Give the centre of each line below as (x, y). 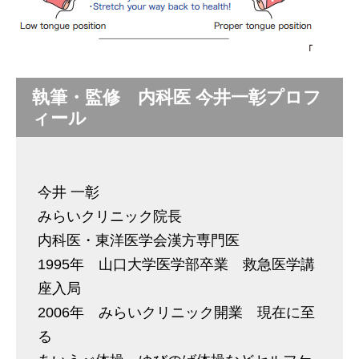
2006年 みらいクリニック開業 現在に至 (176, 313)
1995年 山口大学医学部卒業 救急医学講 (176, 264)
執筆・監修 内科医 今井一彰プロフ (177, 97)
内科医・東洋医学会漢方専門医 (139, 240)
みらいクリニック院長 (117, 216)
